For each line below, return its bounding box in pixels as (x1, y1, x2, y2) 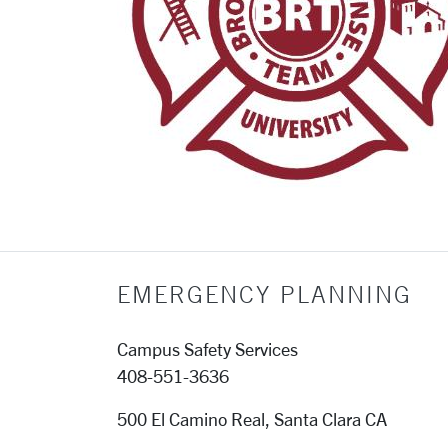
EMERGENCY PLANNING (117, 280, 412, 308)
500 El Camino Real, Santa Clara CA (117, 409, 387, 429)
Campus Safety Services (117, 339, 298, 359)
